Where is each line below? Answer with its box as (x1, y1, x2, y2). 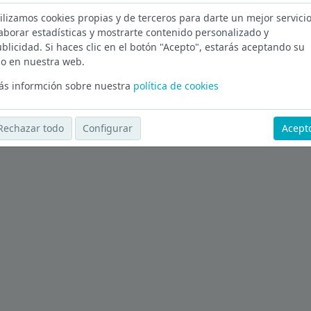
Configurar (83, 121, 133, 135)
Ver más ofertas (11, 45, 85, 59)
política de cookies (133, 78, 219, 92)
